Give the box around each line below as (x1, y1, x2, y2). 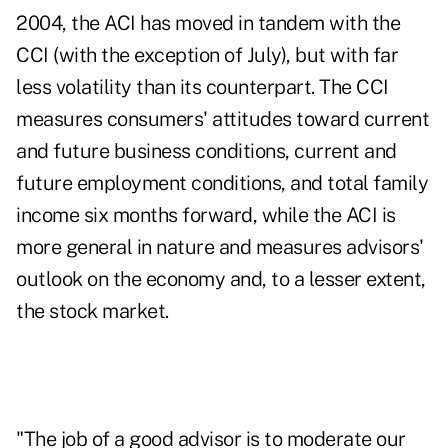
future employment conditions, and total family (16, 171, 428, 196)
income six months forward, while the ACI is (16, 203, 396, 228)
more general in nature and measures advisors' (16, 235, 424, 260)
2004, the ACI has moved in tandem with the (16, 11, 400, 36)
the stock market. (16, 299, 169, 324)
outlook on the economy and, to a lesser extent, (16, 267, 426, 292)
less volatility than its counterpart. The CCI (16, 75, 389, 100)
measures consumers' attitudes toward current (16, 107, 429, 132)
